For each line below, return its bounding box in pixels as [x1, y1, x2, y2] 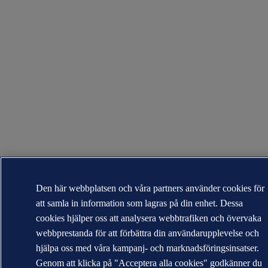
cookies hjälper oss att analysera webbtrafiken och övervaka [36, 213, 262, 223]
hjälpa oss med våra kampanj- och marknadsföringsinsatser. [36, 243, 260, 253]
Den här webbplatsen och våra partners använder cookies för [36, 183, 265, 193]
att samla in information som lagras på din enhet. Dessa [36, 198, 243, 208]
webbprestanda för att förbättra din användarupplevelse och [36, 228, 260, 238]
